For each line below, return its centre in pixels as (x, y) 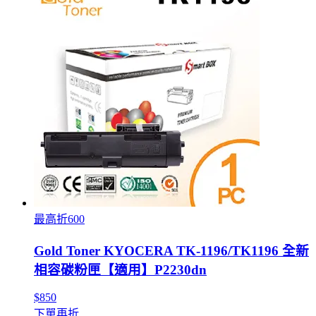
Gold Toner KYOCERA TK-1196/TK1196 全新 (171, 251)
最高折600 (59, 219)
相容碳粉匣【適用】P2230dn (120, 270)
